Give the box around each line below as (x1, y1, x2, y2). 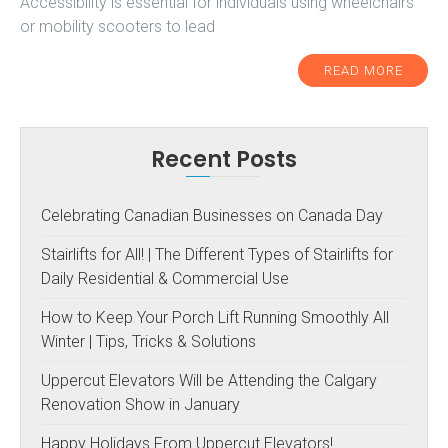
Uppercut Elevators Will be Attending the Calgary (41, 371, 377, 391)
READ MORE (323, 63, 403, 79)
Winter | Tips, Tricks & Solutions (41, 332, 256, 352)
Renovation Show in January (41, 395, 240, 415)
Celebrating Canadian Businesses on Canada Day (41, 206, 383, 226)
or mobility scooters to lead (20, 17, 215, 37)
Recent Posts (151, 144, 297, 176)
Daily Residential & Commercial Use (41, 269, 289, 289)
